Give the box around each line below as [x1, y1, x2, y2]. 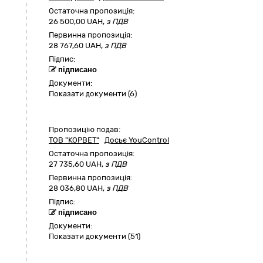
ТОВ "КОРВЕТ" [49, 136, 99, 145]
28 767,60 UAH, [49, 41, 104, 50]
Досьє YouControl [104, 136, 169, 145]
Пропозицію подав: [49, 125, 120, 134]
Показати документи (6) [49, 89, 137, 99]
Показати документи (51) [49, 232, 140, 241]
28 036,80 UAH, [49, 184, 106, 193]
